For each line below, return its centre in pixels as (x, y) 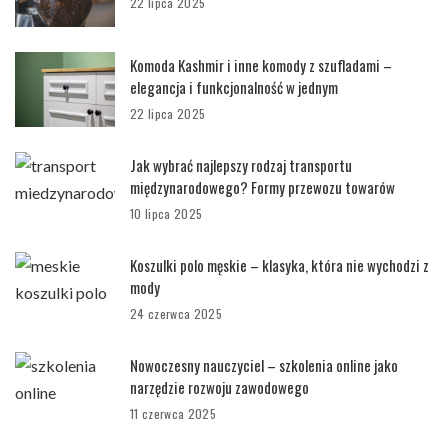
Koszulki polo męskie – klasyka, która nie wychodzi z (279, 265)
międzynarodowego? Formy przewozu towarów (262, 187)
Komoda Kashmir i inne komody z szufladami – (261, 65)
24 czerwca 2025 (176, 313)
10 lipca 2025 (166, 213)
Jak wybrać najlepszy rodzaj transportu (241, 165)
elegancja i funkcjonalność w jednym (234, 87)
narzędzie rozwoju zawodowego (219, 387)
